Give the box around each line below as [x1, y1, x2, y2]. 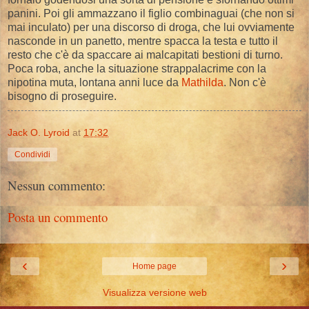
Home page [132, 261, 177, 271]
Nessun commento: [8, 176, 106, 194]
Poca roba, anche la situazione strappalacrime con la [8, 62, 266, 74]
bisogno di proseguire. [8, 90, 117, 102]
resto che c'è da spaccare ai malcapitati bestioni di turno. [8, 48, 283, 61]
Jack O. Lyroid [8, 126, 70, 138]
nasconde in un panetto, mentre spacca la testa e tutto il [8, 34, 278, 47]
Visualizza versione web [102, 286, 207, 298]
